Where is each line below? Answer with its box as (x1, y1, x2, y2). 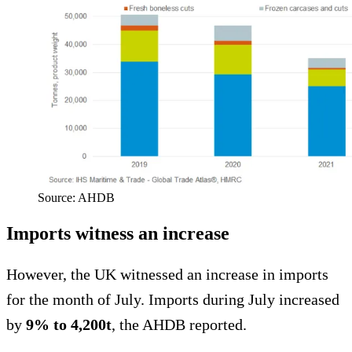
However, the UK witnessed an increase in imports (6, 266, 328, 284)
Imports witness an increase (6, 223, 229, 244)
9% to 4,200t (26, 316, 112, 334)
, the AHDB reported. (112, 316, 247, 334)
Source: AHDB (38, 191, 115, 205)
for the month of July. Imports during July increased (6, 291, 339, 309)
